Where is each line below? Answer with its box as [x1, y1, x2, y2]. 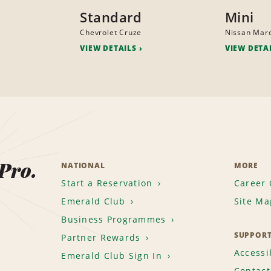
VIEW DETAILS [80, 43, 137, 54]
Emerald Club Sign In [61, 250, 162, 262]
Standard [80, 8, 142, 27]
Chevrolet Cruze [80, 27, 142, 38]
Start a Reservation [61, 177, 153, 189]
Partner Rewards [61, 232, 141, 244]
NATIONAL [61, 160, 105, 171]
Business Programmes [61, 214, 166, 226]
